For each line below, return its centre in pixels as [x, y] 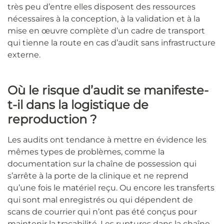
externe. [24, 54]
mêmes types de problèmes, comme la [86, 151]
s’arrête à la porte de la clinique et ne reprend [98, 175]
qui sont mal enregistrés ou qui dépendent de [100, 199]
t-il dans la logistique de [78, 104]
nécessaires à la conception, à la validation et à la [104, 18]
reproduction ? [52, 119]
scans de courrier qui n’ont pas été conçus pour [102, 211]
